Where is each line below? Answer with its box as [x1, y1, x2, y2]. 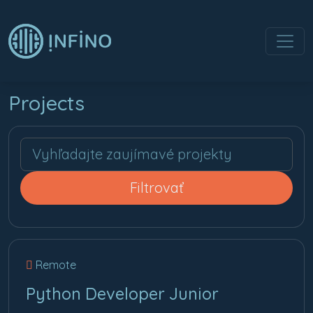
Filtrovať [129, 179, 184, 196]
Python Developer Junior [26, 284, 219, 304]
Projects [8, 90, 85, 115]
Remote [33, 258, 76, 272]
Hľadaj [20, 138, 54, 152]
